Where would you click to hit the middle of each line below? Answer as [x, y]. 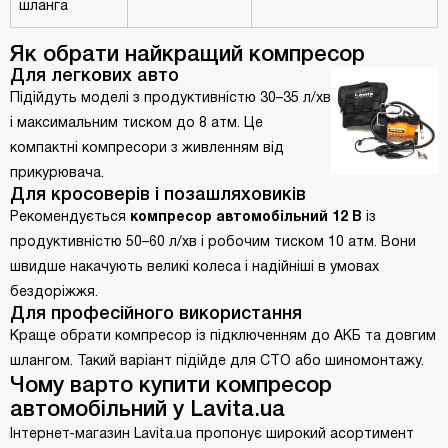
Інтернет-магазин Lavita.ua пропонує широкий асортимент [212, 434]
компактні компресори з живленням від [147, 148]
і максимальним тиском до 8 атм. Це [136, 123]
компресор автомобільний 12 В [246, 217]
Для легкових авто [94, 76]
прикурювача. [57, 173]
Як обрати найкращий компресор [187, 55]
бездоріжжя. [54, 292]
